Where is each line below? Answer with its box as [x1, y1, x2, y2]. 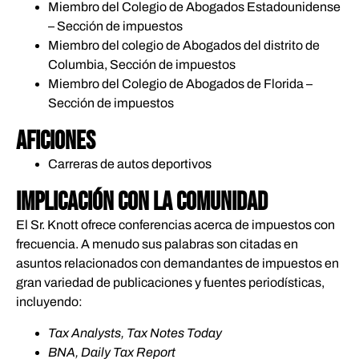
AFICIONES [16, 126, 95, 158]
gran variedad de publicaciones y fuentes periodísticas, [16, 276, 325, 290]
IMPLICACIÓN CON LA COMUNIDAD [16, 187, 268, 219]
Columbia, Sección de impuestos [48, 58, 236, 72]
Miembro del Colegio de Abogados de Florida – [48, 77, 313, 91]
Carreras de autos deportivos [48, 157, 212, 171]
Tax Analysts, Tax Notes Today [48, 325, 222, 340]
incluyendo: [16, 295, 83, 309]
